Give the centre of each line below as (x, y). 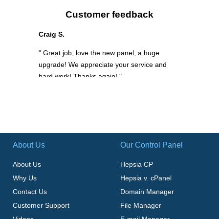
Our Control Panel (151, 145)
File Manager (141, 206)
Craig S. (51, 34)
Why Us (25, 178)
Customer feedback (109, 15)
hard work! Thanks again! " (80, 77)
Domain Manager (147, 192)
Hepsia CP (136, 164)
